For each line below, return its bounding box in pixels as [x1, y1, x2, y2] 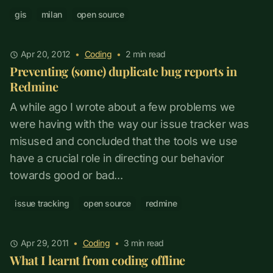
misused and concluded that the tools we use [10, 135, 238, 148]
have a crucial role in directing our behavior [10, 152, 225, 165]
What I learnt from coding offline [10, 252, 185, 269]
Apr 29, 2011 [20, 238, 69, 249]
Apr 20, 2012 [20, 49, 71, 60]
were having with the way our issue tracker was [10, 118, 249, 131]
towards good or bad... [10, 169, 123, 182]
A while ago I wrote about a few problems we [10, 101, 235, 114]
